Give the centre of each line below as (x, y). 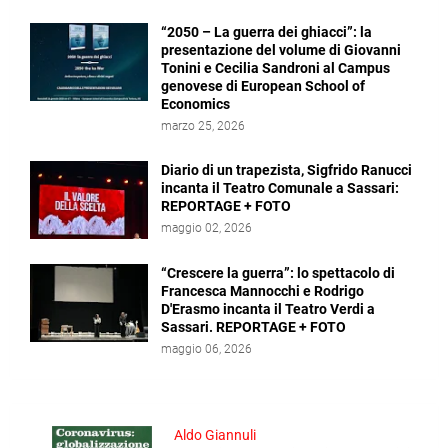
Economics (195, 104)
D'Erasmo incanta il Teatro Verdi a (268, 309)
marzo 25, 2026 (203, 126)
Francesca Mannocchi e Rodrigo (262, 291)
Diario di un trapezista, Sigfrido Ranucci (286, 170)
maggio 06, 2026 (206, 349)
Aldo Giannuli (215, 435)
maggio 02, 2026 (206, 228)
